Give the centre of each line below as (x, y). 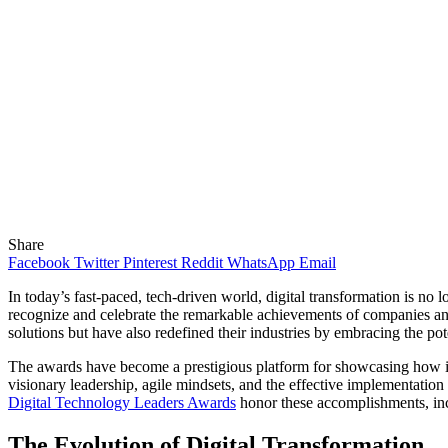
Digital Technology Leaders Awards (122, 402)
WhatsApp (261, 262)
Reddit (202, 262)
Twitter (96, 262)
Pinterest (150, 262)
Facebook (39, 262)
